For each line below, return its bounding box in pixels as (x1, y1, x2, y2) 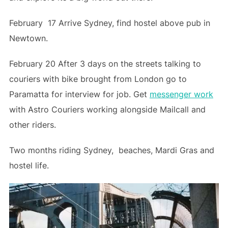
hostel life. (9, 160, 49, 170)
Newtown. (9, 33, 48, 43)
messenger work (149, 89, 213, 99)
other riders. (9, 119, 56, 130)
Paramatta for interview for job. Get (9, 89, 150, 99)
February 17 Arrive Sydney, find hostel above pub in (9, 17, 210, 28)
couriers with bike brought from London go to (9, 73, 187, 84)
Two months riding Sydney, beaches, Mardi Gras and (9, 145, 214, 155)
